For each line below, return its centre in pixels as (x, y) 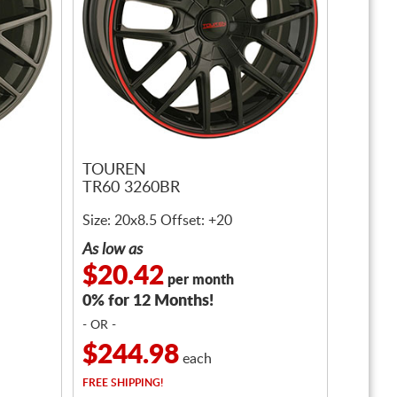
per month (199, 280)
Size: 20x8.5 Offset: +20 (157, 221)
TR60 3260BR (131, 188)
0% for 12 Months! (148, 301)
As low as (113, 250)
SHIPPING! (136, 383)
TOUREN (114, 171)
